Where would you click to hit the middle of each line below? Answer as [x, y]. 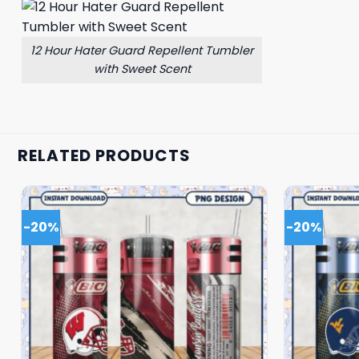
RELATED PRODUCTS [104, 155]
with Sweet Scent [142, 69]
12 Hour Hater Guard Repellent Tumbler [142, 50]
